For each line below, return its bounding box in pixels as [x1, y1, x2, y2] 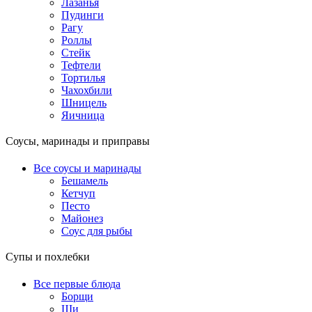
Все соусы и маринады [33, 162, 141, 175]
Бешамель [61, 175, 108, 187]
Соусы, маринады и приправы [6, 133, 150, 152]
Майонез [61, 212, 103, 225]
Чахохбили [61, 84, 112, 97]
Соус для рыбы [61, 225, 132, 237]
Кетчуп [61, 187, 95, 200]
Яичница [61, 109, 104, 122]
